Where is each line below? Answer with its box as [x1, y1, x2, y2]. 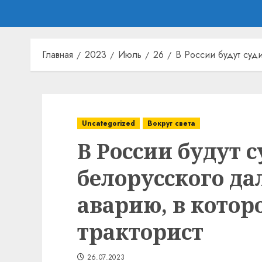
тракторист [77, 218, 204, 246]
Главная [42, 48, 73, 61]
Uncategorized [82, 118, 135, 129]
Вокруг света [147, 118, 195, 129]
